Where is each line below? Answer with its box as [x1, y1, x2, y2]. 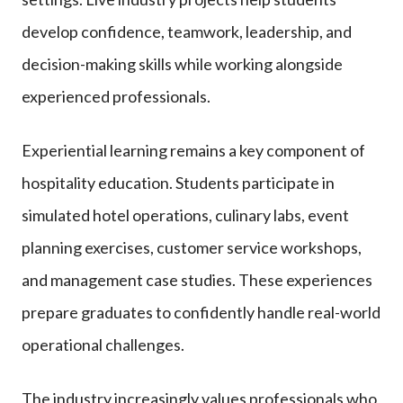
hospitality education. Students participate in [22, 172, 335, 193]
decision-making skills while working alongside [22, 53, 343, 74]
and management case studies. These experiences [22, 269, 372, 290]
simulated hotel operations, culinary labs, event [22, 204, 349, 225]
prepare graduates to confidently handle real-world [22, 301, 381, 322]
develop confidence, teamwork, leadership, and [22, 21, 352, 41]
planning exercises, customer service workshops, [22, 237, 362, 257]
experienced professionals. [22, 85, 210, 106]
